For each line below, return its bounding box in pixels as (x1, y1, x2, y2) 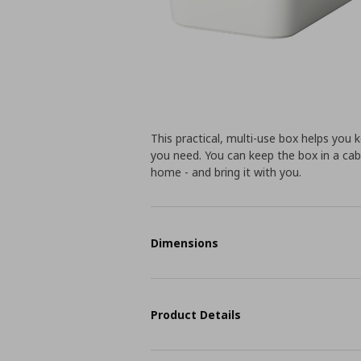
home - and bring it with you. (151, 164, 302, 180)
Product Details (151, 306, 242, 322)
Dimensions (151, 234, 219, 251)
